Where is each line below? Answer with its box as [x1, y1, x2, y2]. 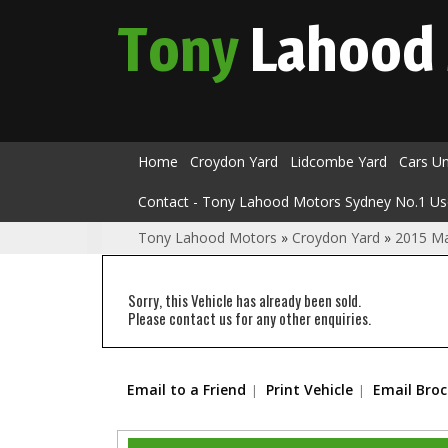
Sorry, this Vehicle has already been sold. [128, 289, 361, 311]
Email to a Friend [127, 380, 246, 399]
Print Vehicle [266, 380, 353, 399]
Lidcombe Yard [290, 152, 387, 171]
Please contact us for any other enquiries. [128, 307, 371, 329]
